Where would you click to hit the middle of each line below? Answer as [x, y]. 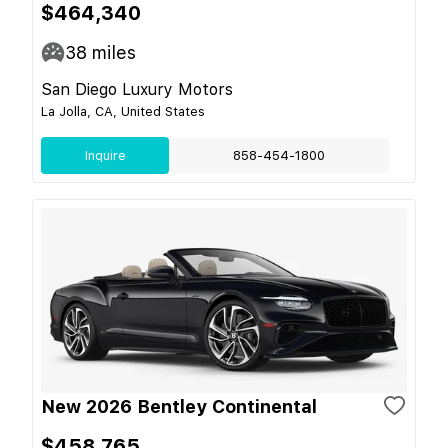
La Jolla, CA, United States [123, 111]
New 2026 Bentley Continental [179, 406]
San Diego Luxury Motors [137, 89]
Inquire [105, 155]
